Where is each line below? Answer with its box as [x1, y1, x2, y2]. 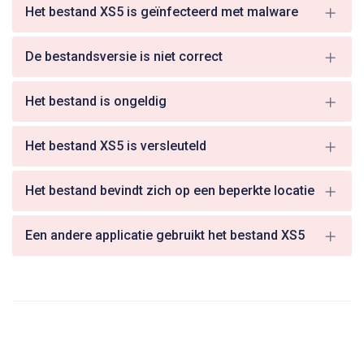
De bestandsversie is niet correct [25, 49, 223, 64]
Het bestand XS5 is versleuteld [25, 138, 206, 154]
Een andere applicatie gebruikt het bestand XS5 [25, 227, 305, 243]
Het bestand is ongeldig [25, 93, 167, 109]
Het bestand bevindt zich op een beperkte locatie [25, 183, 314, 198]
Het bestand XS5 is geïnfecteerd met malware [25, 4, 298, 19]
